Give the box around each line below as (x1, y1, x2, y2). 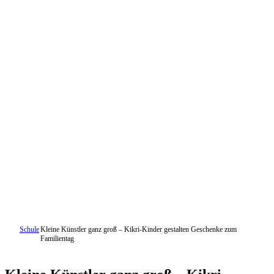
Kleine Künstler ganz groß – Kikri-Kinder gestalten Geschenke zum (40, 224, 237, 234)
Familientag (40, 234, 75, 243)
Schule (20, 224, 39, 234)
